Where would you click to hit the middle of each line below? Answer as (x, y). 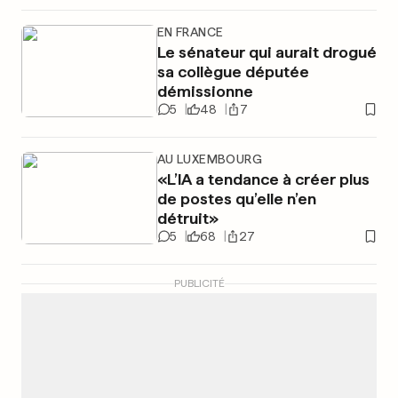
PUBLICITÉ (199, 283)
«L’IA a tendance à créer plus (263, 179)
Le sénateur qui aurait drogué (267, 52)
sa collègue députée (233, 72)
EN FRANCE (190, 32)
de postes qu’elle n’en (236, 199)
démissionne (205, 91)
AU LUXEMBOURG (209, 159)
